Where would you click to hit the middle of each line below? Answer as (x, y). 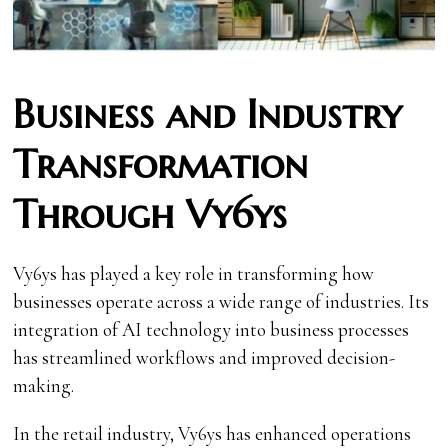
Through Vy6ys (150, 215)
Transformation (161, 165)
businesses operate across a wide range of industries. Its (221, 302)
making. (44, 386)
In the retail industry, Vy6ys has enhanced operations (212, 434)
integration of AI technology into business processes (211, 330)
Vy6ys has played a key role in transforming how (194, 274)
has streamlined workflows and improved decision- (204, 358)
